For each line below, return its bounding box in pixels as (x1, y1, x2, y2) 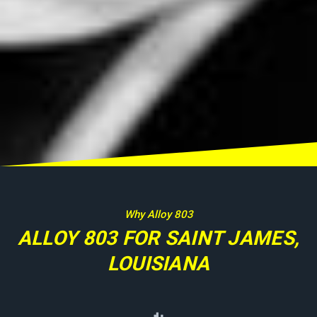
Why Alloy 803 (124, 208, 193, 221)
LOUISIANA (107, 252, 210, 276)
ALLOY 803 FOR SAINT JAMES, (17, 226, 300, 250)
